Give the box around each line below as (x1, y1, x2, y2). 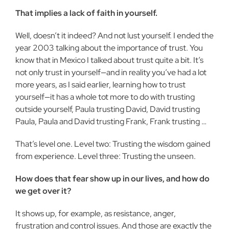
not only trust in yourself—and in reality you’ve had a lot (15, 67, 207, 78)
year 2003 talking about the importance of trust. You (15, 42, 203, 53)
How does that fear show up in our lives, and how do (15, 173, 210, 184)
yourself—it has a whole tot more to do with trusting (15, 91, 195, 102)
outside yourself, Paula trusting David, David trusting (15, 104, 200, 114)
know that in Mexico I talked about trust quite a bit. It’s (15, 55, 203, 65)
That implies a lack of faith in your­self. (15, 8, 157, 18)
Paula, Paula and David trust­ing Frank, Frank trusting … (15, 116, 207, 127)
